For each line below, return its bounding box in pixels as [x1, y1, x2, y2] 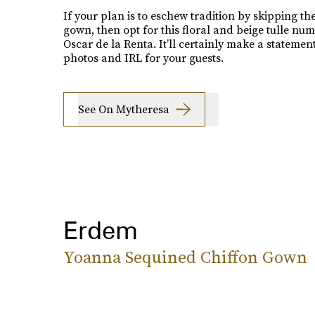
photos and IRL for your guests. [63, 49, 224, 65]
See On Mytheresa [77, 101, 169, 117]
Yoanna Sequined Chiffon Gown [63, 245, 307, 269]
